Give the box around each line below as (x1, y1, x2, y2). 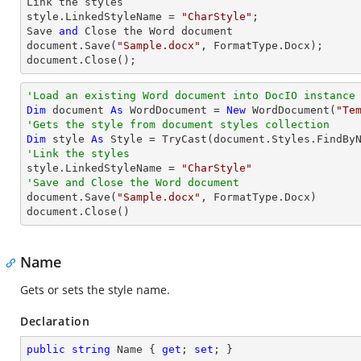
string (72, 343, 110, 355)
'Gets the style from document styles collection (27, 118, 330, 131)
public (27, 343, 65, 355)
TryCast (162, 133, 207, 145)
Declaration (20, 313, 90, 329)
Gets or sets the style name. (20, 282, 170, 297)
